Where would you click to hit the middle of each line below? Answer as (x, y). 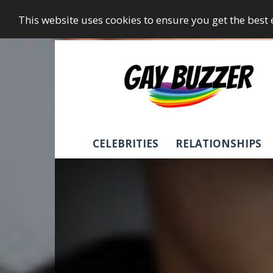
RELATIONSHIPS (218, 144)
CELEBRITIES (126, 144)
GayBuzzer (208, 63)
